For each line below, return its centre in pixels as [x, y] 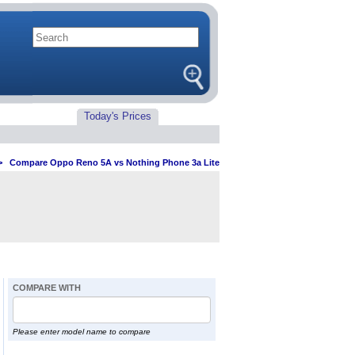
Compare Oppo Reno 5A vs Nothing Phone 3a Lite [114, 162]
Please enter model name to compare [81, 332]
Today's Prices [118, 116]
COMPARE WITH [46, 288]
